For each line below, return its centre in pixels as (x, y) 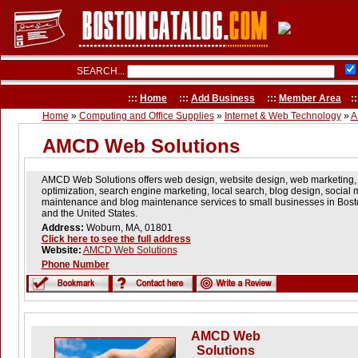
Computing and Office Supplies (146, 116)
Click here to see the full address (116, 239)
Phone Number (75, 265)
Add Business (223, 98)
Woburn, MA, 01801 (134, 228)
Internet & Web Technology (282, 116)
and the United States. (89, 213)
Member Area (310, 98)
